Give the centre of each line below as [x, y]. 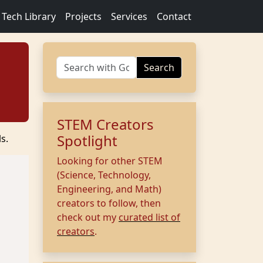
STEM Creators [105, 124]
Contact [174, 16]
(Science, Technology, [104, 175]
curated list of [149, 217]
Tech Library [29, 16]
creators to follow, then [109, 203]
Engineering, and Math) [109, 189]
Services [129, 16]
